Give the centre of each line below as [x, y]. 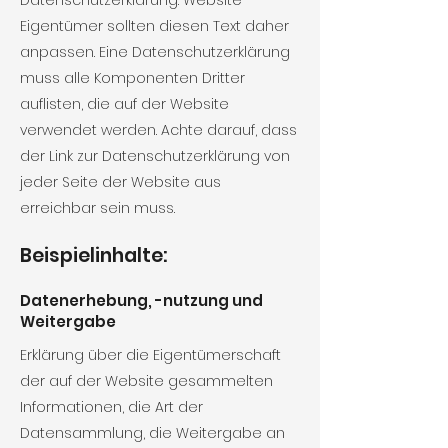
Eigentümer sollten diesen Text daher [154, 26]
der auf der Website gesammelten [146, 381]
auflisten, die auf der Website [124, 104]
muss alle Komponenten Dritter [132, 78]
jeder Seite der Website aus [120, 182]
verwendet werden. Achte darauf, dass [158, 130]
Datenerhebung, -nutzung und [141, 300]
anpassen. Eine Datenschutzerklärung [155, 52]
